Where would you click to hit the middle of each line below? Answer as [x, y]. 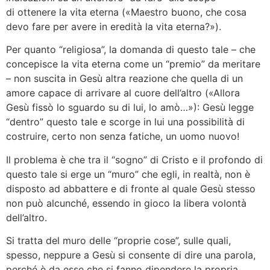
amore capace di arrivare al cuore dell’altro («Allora [123, 93]
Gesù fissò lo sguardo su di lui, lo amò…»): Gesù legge [130, 108]
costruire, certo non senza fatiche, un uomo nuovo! [123, 137]
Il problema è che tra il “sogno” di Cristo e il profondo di [134, 159]
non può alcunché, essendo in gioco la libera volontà [126, 203]
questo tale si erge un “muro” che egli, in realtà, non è [128, 174]
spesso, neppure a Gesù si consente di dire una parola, [131, 255]
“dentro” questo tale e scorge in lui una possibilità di [125, 122]
